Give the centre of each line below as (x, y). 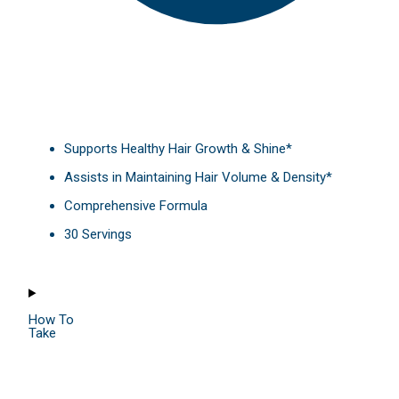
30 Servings (98, 235)
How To (51, 320)
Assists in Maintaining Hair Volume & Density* (198, 178)
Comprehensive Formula (136, 206)
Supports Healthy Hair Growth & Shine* (178, 149)
